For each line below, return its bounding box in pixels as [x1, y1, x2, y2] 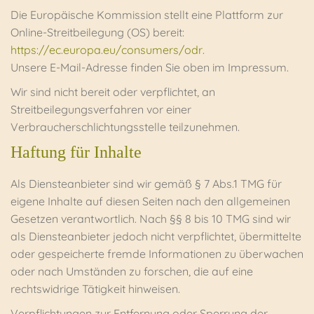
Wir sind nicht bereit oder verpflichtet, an [11, 85, 215, 99]
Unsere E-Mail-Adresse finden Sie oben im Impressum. [11, 60, 289, 74]
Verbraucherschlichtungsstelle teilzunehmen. [11, 120, 240, 134]
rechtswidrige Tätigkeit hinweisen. [11, 282, 180, 296]
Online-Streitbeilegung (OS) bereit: [11, 25, 184, 39]
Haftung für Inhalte [11, 143, 142, 161]
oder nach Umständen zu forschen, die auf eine [11, 264, 253, 278]
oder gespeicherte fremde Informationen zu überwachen [11, 247, 303, 261]
